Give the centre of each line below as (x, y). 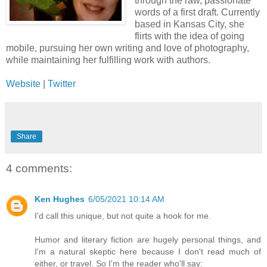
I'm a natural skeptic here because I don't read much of (148, 251)
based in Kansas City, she (189, 24)
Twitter (62, 83)
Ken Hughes (60, 199)
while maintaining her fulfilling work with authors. (108, 60)
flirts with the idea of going (189, 36)
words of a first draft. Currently (197, 12)
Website (23, 83)
